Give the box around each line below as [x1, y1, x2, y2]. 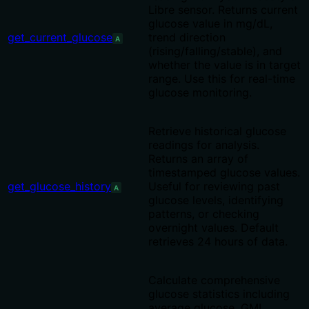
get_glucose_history [8, 179, 111, 194]
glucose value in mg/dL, [148, 17, 272, 31]
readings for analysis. [148, 138, 259, 152]
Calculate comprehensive [148, 273, 280, 288]
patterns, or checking [148, 207, 259, 221]
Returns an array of [148, 152, 248, 166]
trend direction [148, 30, 226, 45]
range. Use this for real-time [148, 72, 295, 86]
